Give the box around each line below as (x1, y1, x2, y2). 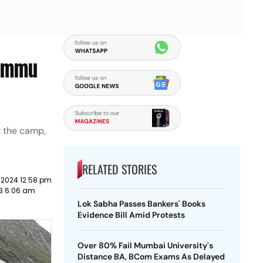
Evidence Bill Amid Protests (77, 210, 185, 220)
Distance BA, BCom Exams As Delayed (77, 251, 225, 262)
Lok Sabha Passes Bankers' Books (77, 198, 205, 209)
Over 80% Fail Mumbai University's (77, 240, 213, 251)
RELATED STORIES (82, 160, 157, 178)
